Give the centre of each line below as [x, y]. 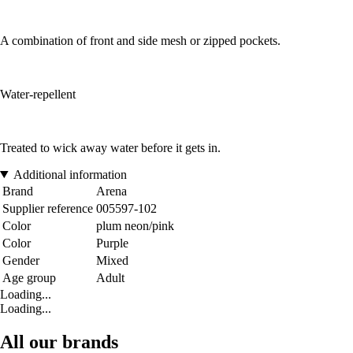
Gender [21, 260]
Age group [29, 277]
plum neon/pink [135, 225]
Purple [112, 243]
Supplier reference [48, 208]
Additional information [70, 174]
